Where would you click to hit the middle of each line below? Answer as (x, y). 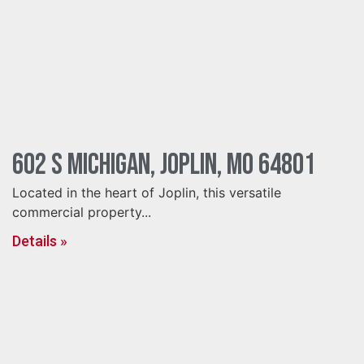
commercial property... (82, 212)
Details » (40, 241)
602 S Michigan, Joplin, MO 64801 (164, 165)
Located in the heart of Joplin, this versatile (147, 193)
